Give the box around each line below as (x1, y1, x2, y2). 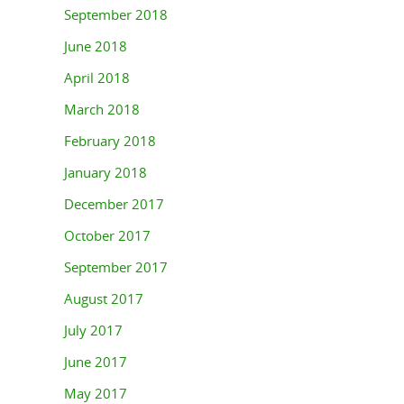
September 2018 (64, 5, 168, 24)
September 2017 (64, 258, 168, 277)
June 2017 (64, 353, 127, 372)
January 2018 (64, 163, 147, 182)
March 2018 (64, 100, 140, 119)
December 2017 (64, 195, 164, 214)
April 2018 (64, 69, 130, 87)
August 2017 (64, 289, 143, 308)
